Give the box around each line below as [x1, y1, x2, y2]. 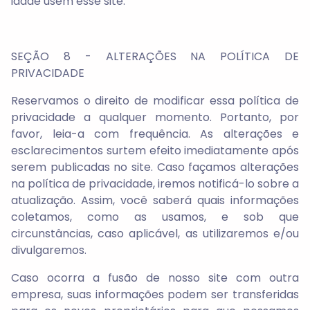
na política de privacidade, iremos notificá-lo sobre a [11, 176, 299, 192]
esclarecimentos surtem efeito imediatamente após [11, 143, 299, 158]
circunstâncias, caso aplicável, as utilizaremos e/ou [11, 226, 299, 241]
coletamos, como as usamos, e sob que [11, 209, 299, 225]
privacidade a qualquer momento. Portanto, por [11, 109, 299, 125]
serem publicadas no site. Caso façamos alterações [11, 159, 299, 175]
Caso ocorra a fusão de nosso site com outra [11, 270, 299, 286]
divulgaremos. [11, 242, 86, 258]
